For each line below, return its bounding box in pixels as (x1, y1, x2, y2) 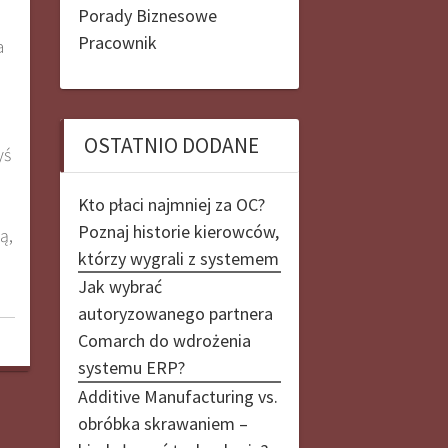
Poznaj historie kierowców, (77, 219, 279, 243)
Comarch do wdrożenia (77, 329, 251, 353)
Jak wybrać (77, 275, 162, 299)
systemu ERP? (77, 356, 185, 380)
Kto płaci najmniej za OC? (77, 192, 265, 216)
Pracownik (77, 30, 157, 54)
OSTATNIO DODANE (83, 131, 259, 159)
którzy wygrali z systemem (77, 246, 279, 270)
